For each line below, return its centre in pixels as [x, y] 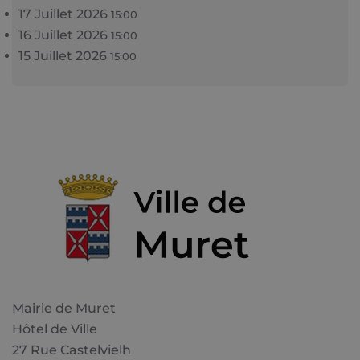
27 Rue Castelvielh [73, 350]
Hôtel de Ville [55, 329]
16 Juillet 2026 [65, 35]
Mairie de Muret [64, 309]
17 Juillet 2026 [65, 14]
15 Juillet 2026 [65, 56]
